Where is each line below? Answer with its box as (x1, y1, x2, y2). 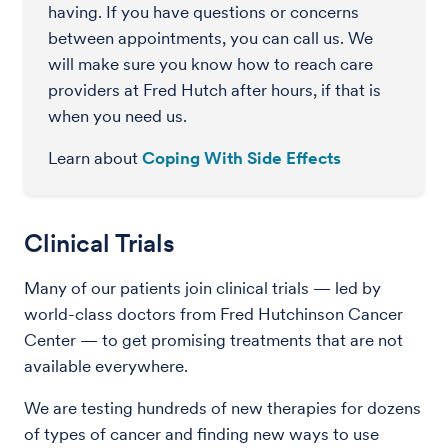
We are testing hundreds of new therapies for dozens (24, 398, 421, 418)
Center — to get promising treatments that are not (24, 330, 403, 350)
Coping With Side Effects (142, 148, 341, 168)
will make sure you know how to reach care (48, 54, 373, 74)
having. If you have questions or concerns (48, 2, 359, 22)
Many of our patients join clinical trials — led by (24, 278, 381, 298)
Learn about (48, 148, 142, 168)
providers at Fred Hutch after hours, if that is (48, 80, 381, 100)
